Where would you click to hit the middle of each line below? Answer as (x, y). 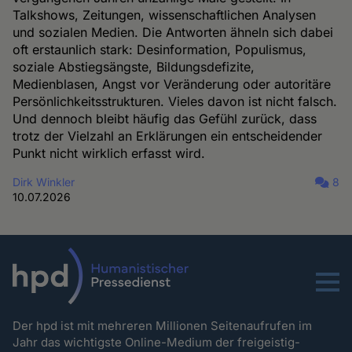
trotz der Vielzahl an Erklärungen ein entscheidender (168, 136)
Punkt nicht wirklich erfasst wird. (109, 153)
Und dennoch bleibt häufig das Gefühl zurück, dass (165, 118)
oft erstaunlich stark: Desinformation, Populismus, (160, 49)
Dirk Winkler (44, 181)
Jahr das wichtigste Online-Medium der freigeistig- (157, 343)
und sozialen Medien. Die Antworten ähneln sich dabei (173, 32)
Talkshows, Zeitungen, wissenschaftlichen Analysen (165, 15)
